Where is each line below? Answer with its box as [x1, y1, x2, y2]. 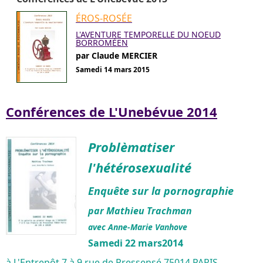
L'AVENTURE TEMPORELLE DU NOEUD [76, 28, 221, 40]
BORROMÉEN [76, 36, 128, 48]
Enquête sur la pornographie [88, 183, 234, 198]
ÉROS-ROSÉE [76, 11, 132, 25]
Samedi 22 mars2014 [88, 236, 183, 249]
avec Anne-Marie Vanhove [88, 221, 187, 232]
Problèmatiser [88, 137, 174, 156]
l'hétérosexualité [88, 158, 191, 176]
